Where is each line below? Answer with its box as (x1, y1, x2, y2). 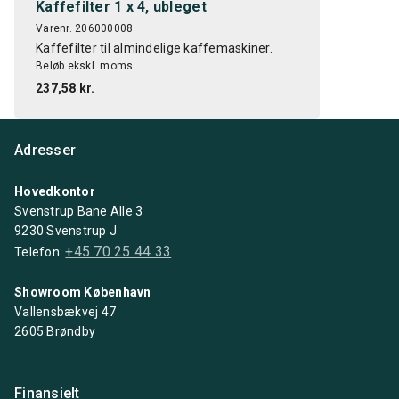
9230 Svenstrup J (14, 224, 118, 239)
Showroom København (14, 285, 151, 300)
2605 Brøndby (14, 324, 96, 339)
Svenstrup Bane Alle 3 (14, 204, 143, 219)
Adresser (14, 142, 77, 159)
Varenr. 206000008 (36, 22, 134, 36)
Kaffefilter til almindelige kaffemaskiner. (36, 41, 273, 56)
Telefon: (14, 245, 66, 260)
